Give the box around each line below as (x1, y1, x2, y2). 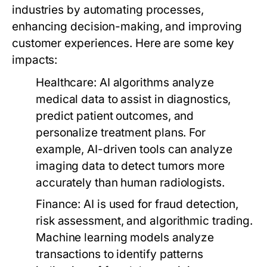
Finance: (36, 197, 81, 211)
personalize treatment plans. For (36, 126, 206, 139)
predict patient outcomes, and (36, 109, 194, 123)
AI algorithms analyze (96, 76, 214, 89)
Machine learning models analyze (36, 231, 215, 244)
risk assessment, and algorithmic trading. (36, 214, 253, 228)
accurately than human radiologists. (36, 176, 225, 190)
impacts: (12, 53, 58, 67)
